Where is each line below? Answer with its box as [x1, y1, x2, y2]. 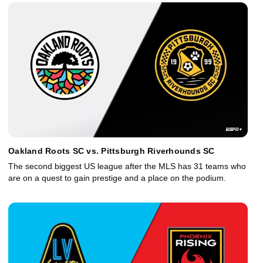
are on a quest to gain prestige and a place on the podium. [8, 173, 226, 183]
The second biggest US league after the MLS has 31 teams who [8, 161, 246, 171]
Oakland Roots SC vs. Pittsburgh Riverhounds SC [8, 146, 215, 156]
